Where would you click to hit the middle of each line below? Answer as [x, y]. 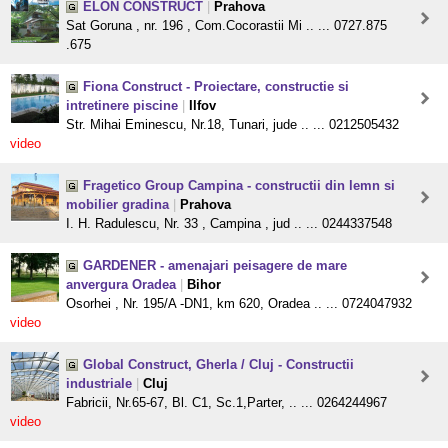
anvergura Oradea [121, 285]
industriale [99, 384]
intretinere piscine [122, 106]
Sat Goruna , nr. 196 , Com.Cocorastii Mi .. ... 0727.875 [226, 26]
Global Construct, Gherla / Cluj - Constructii [218, 365]
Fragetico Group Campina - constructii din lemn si [239, 186]
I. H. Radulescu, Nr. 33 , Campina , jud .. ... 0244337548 [229, 224]
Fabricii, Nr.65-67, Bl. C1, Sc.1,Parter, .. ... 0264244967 [226, 403]
